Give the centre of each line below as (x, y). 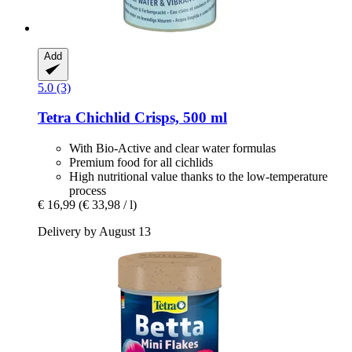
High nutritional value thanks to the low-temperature (198, 176)
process (88, 190)
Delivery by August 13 (94, 231)
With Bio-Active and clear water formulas (172, 148)
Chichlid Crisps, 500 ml (149, 118)
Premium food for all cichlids (141, 162)
